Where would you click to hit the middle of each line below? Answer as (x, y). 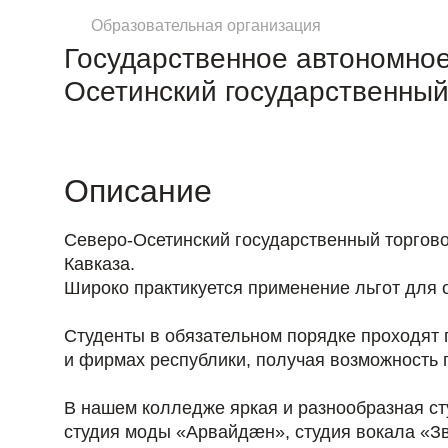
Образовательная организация (206, 26)
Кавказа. (99, 264)
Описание (138, 191)
